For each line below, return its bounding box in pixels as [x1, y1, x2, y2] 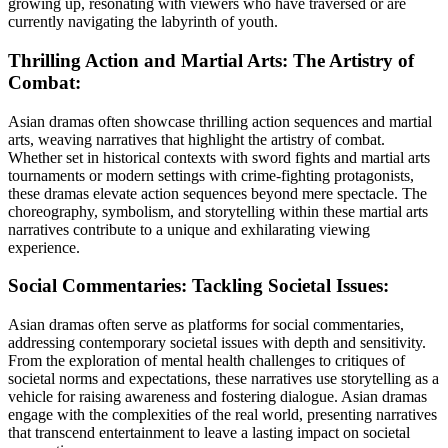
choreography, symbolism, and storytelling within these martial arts [8, 202, 428, 220]
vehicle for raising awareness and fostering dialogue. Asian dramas [8, 388, 427, 406]
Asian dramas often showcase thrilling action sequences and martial [8, 112, 432, 130]
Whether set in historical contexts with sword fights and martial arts [8, 148, 430, 166]
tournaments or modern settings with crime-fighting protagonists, [8, 166, 414, 184]
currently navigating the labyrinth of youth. [8, 13, 278, 31]
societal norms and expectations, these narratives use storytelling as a [8, 370, 439, 388]
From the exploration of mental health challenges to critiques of [8, 352, 405, 370]
